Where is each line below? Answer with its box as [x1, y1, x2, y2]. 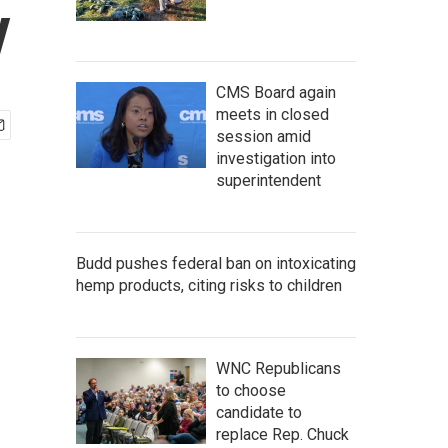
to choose [216, 381, 286, 400]
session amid [216, 127, 311, 146]
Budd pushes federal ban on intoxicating [76, 254, 356, 273]
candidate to [216, 403, 302, 422]
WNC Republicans [216, 359, 341, 378]
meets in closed [216, 105, 329, 124]
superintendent [216, 171, 321, 190]
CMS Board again [216, 83, 336, 102]
